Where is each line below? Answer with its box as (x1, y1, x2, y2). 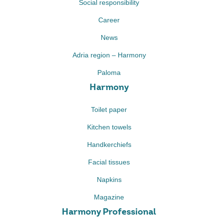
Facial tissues (88, 158, 130, 166)
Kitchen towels (87, 123, 131, 131)
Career (98, 16, 120, 24)
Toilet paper (91, 106, 127, 113)
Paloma (97, 69, 121, 76)
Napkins (96, 176, 122, 183)
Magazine (94, 193, 124, 201)
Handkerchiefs (87, 141, 131, 148)
